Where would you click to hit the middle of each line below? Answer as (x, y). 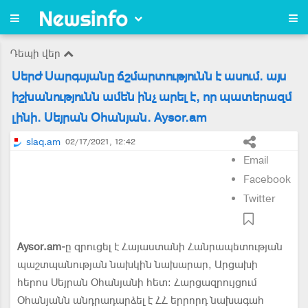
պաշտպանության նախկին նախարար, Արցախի (137, 265)
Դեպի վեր (37, 54)
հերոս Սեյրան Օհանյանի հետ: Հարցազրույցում (137, 283)
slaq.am (43, 142)
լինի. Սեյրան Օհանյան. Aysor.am (109, 117)
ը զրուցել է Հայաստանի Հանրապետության (174, 247)
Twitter (260, 199)
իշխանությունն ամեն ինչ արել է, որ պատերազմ (152, 97)
